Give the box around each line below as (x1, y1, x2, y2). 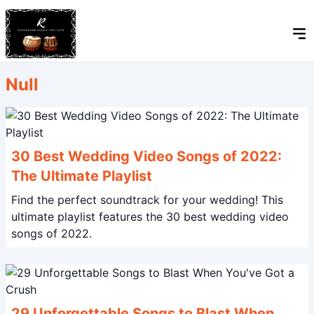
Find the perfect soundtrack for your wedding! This (11, 193, 261, 207)
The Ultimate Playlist (11, 168, 152, 184)
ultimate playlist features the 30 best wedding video (11, 210, 289, 224)
